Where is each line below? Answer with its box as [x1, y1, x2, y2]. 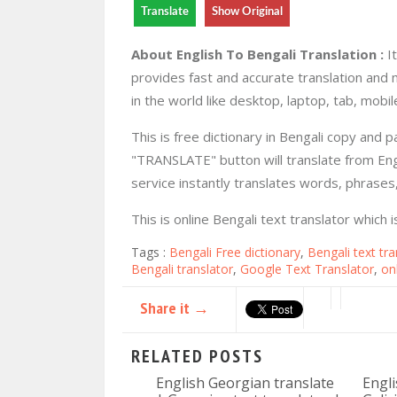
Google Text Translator [240, 261, 374, 277]
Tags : [131, 244, 169, 261]
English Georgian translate [155, 373, 334, 393]
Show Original [212, 5, 283, 18]
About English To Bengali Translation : [131, 45, 384, 63]
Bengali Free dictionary [169, 244, 300, 261]
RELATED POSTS [131, 345, 263, 368]
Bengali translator [131, 261, 233, 277]
